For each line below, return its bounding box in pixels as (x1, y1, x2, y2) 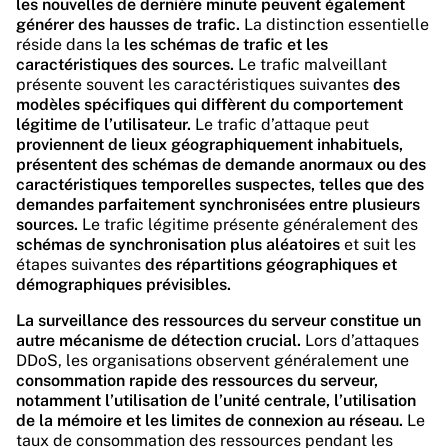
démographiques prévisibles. (16, 275, 231, 294)
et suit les (340, 235, 416, 254)
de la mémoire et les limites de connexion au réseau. (16, 411, 403, 430)
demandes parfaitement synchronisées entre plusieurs (16, 195, 420, 214)
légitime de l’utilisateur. (16, 115, 191, 134)
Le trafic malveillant (234, 55, 387, 74)
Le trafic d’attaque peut (191, 115, 369, 134)
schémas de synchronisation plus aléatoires (16, 235, 340, 254)
